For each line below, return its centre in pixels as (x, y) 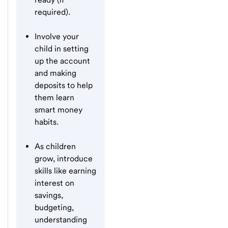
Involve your (57, 36)
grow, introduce (64, 158)
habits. (47, 122)
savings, (49, 195)
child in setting (62, 48)
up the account (62, 61)
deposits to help (64, 85)
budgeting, (54, 207)
